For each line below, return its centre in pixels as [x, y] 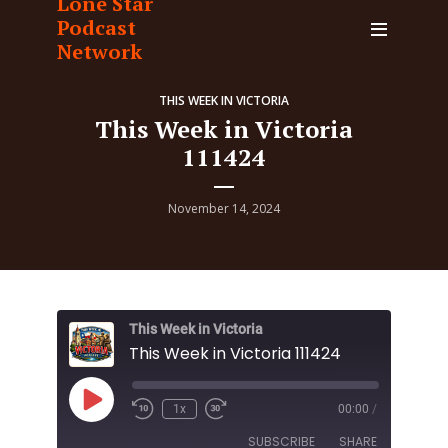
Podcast [96, 27]
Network [99, 51]
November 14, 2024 [224, 208]
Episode [118, 421]
